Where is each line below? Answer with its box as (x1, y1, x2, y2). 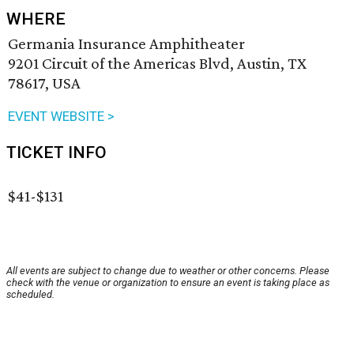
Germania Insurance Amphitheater (8, 34, 245, 54)
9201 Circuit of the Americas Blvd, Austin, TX (8, 54, 307, 73)
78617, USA (8, 73, 81, 93)
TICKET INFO (6, 143, 107, 163)
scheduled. (6, 288, 55, 301)
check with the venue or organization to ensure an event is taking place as (6, 277, 330, 289)
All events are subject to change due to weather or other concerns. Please (6, 265, 330, 277)
